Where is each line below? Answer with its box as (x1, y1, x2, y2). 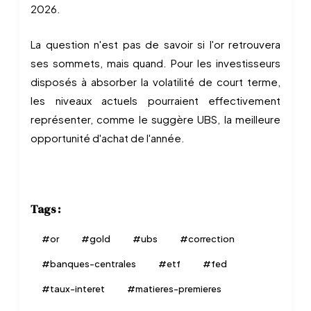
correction (188, 233, 235, 244)
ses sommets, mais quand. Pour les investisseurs (31, 56, 280, 69)
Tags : (31, 201, 61, 217)
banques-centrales (50, 258, 136, 269)
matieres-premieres (135, 283, 221, 294)
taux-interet (50, 283, 105, 294)
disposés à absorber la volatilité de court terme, (31, 75, 280, 88)
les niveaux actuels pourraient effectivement (31, 94, 280, 107)
